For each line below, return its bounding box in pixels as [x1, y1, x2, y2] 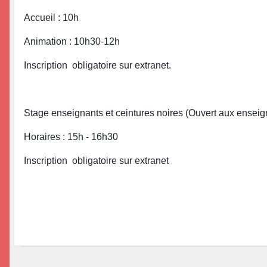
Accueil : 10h [24, 12, 79, 23]
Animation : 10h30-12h [24, 36, 120, 46]
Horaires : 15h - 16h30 [24, 131, 118, 142]
